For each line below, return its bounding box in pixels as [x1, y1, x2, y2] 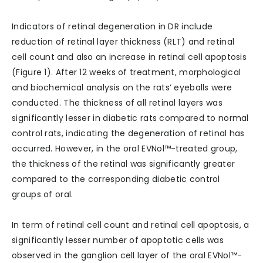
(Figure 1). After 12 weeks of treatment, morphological [12, 66, 241, 79]
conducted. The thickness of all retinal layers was [12, 97, 222, 109]
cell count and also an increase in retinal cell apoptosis [12, 51, 247, 63]
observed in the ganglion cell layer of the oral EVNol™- [12, 249, 242, 262]
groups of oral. [12, 188, 73, 201]
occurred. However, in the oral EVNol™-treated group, [12, 143, 238, 155]
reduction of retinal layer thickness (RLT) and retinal [12, 36, 235, 48]
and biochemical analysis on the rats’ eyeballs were [12, 82, 232, 94]
